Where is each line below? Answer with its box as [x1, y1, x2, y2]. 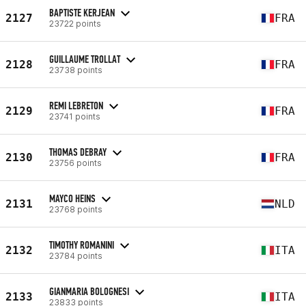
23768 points [49, 204, 102, 214]
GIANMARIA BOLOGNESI [49, 284, 129, 298]
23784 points [49, 250, 102, 261]
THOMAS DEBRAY [49, 145, 107, 158]
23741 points [49, 111, 100, 122]
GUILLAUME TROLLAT [49, 52, 120, 66]
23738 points [49, 64, 102, 75]
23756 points [49, 157, 102, 168]
